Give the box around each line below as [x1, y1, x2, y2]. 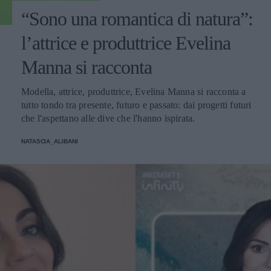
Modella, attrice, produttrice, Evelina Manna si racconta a [21, 86, 246, 97]
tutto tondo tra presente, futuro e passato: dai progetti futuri [21, 99, 252, 110]
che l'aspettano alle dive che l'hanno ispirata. [21, 113, 195, 123]
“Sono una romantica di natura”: [21, 7, 253, 30]
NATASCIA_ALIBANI [21, 137, 78, 145]
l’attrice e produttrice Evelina [21, 31, 230, 54]
